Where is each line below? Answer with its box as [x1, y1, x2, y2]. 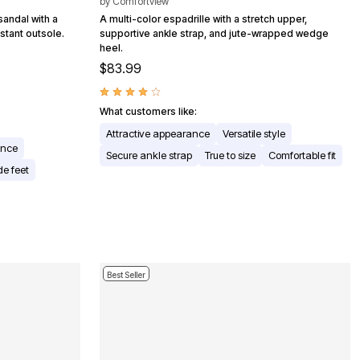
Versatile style [223, 126, 285, 140]
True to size [205, 148, 256, 162]
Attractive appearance [106, 126, 210, 140]
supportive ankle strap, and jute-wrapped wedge [100, 27, 329, 39]
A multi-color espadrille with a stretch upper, [100, 12, 307, 25]
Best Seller [107, 269, 145, 280]
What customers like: [100, 104, 197, 117]
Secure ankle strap [106, 148, 192, 162]
